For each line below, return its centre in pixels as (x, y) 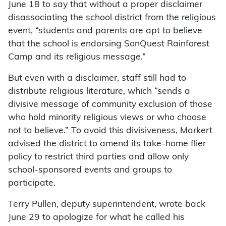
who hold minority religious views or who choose (107, 118)
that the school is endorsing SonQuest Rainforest (109, 44)
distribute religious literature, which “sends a (99, 92)
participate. (32, 184)
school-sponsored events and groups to (90, 171)
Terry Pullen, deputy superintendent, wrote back (107, 205)
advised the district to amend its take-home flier (107, 144)
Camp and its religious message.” (77, 58)
